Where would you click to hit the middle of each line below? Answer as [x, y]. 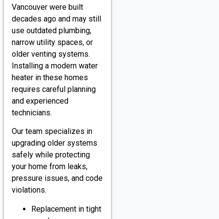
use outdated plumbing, [52, 30]
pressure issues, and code [57, 178]
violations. [29, 190]
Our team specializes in [52, 131]
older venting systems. [51, 54]
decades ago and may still [56, 19]
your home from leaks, [50, 167]
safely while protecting [51, 155]
